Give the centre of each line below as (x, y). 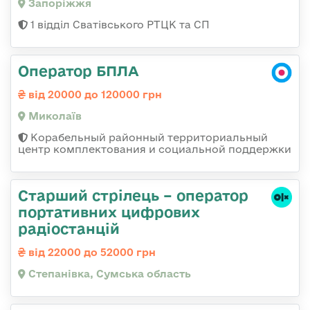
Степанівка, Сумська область (108, 273)
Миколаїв (54, 116)
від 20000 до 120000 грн (94, 94)
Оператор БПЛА (79, 70)
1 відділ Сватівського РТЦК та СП (119, 24)
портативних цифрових (109, 211)
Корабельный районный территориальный (148, 137)
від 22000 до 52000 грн (91, 252)
